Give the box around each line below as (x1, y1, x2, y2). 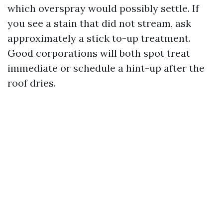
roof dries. (7, 77, 56, 89)
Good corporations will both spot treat (7, 47, 190, 59)
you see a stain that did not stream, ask (7, 17, 191, 29)
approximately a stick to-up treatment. (7, 32, 191, 44)
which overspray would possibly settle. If (7, 2, 199, 14)
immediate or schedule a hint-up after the (7, 62, 205, 74)
